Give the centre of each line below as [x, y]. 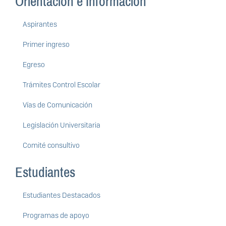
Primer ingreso [46, 45]
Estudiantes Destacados [62, 195]
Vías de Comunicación [58, 105]
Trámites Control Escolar [62, 85]
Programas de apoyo [56, 216]
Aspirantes [40, 24]
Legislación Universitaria [62, 125]
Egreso [34, 65]
